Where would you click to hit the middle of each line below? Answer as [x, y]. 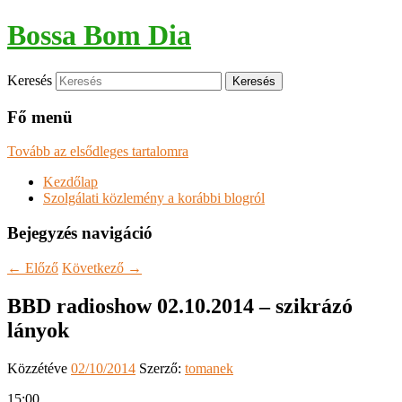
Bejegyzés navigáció [80, 233]
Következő [95, 267]
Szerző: [162, 368]
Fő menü [40, 117]
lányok [38, 330]
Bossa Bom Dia [99, 35]
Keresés [30, 80]
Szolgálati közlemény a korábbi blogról [154, 198]
